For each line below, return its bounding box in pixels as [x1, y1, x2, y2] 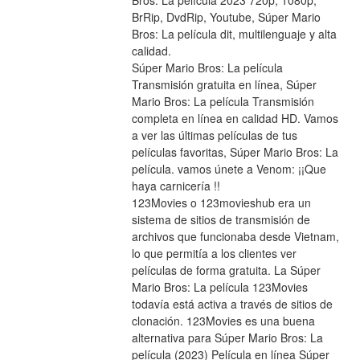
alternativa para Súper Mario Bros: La [131, 329, 323, 346]
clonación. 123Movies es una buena [131, 313, 315, 329]
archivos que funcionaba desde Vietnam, [131, 228, 339, 245]
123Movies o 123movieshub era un [131, 194, 311, 211]
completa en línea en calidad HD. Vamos [131, 110, 338, 127]
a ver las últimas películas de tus [131, 127, 297, 144]
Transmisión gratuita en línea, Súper [131, 76, 317, 93]
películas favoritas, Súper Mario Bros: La [131, 144, 338, 161]
